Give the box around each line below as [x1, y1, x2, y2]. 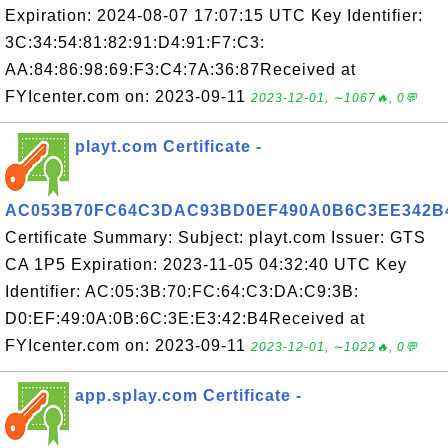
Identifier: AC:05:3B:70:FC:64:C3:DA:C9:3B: [5, 283, 359, 300]
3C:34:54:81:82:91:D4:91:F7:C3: [5, 34, 265, 51]
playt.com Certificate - [75, 138, 262, 155]
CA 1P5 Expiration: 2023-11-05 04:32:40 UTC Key [5, 256, 407, 273]
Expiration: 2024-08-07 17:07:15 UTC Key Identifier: [5, 7, 423, 24]
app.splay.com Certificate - [75, 387, 302, 404]
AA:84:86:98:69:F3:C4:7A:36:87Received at [5, 61, 356, 78]
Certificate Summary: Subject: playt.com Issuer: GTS [5, 229, 426, 246]
